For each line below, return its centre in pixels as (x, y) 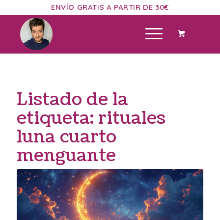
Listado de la (72, 99)
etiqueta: (57, 118)
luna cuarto (66, 137)
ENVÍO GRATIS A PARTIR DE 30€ (110, 7)
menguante (66, 155)
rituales (132, 118)
